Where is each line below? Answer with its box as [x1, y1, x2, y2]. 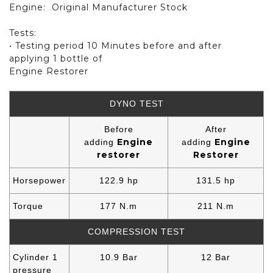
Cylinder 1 [13, 252, 58, 262]
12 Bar [201, 252, 230, 262]
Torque [13, 200, 43, 211]
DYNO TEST [109, 98, 164, 108]
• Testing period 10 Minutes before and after [9, 40, 222, 51]
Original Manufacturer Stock [52, 1, 188, 13]
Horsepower [13, 175, 66, 185]
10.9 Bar [99, 252, 138, 262]
